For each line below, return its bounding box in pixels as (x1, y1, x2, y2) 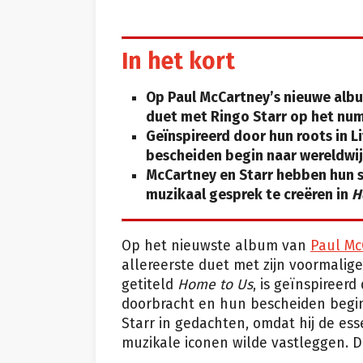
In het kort (122, 48, 235, 75)
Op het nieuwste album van (122, 237, 310, 254)
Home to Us (177, 275, 253, 293)
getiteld (122, 275, 177, 293)
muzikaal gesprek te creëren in (146, 186, 352, 203)
